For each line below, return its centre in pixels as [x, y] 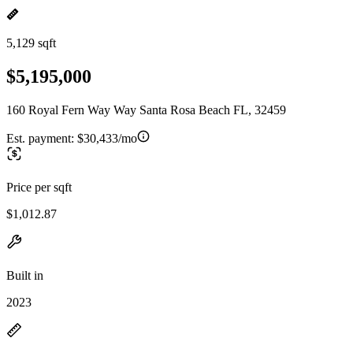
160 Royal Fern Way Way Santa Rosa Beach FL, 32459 [146, 110]
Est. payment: [42, 138]
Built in [25, 275]
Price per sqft [39, 187]
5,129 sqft [31, 43]
